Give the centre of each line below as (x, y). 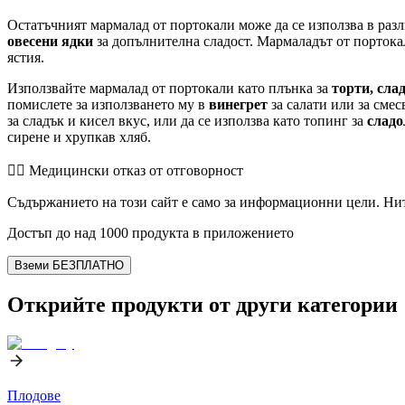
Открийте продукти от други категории (202, 304)
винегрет (238, 104)
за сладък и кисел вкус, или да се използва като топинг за (187, 120)
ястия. (26, 57)
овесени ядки (50, 41)
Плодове (34, 395)
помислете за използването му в (108, 104)
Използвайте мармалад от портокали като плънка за (170, 88)
